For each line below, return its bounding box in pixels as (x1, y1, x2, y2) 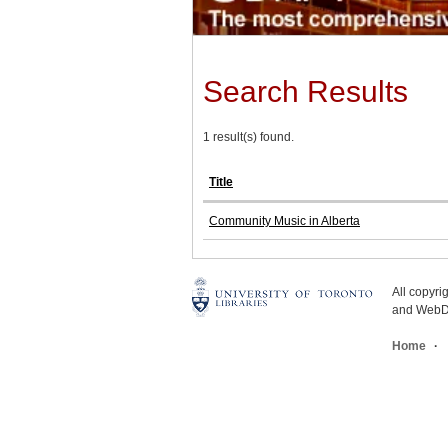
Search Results (203, 75, 408, 109)
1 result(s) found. (203, 130, 294, 145)
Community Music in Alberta (209, 214, 360, 229)
